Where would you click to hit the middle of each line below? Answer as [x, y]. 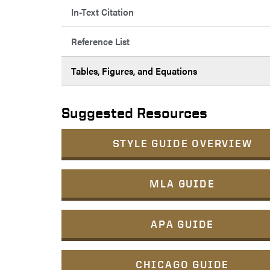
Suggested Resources [134, 113]
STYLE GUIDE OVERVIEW [182, 143]
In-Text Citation [102, 12]
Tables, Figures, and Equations [134, 71]
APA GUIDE [182, 224]
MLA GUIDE [182, 184]
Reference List [100, 42]
